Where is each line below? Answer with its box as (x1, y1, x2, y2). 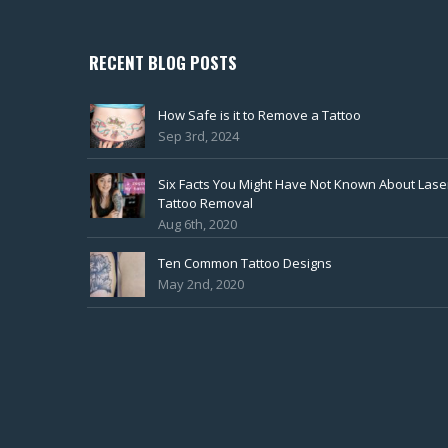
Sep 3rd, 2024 (158, 126, 239, 145)
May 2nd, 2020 (158, 275, 244, 294)
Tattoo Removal (158, 194, 253, 213)
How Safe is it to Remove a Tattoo (158, 105, 361, 124)
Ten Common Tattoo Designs (158, 254, 332, 273)
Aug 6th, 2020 (158, 215, 237, 234)
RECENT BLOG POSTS (89, 49, 237, 75)
